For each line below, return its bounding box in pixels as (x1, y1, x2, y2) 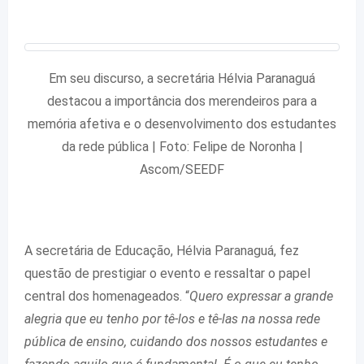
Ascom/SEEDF (140, 161, 224, 177)
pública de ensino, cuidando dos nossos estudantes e (24, 333, 327, 349)
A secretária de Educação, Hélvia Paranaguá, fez (24, 242, 299, 258)
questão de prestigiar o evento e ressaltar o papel (24, 265, 310, 281)
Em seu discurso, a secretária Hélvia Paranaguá (49, 70, 315, 86)
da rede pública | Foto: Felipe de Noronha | (61, 138, 303, 154)
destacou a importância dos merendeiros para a (47, 93, 317, 109)
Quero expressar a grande (189, 288, 333, 304)
